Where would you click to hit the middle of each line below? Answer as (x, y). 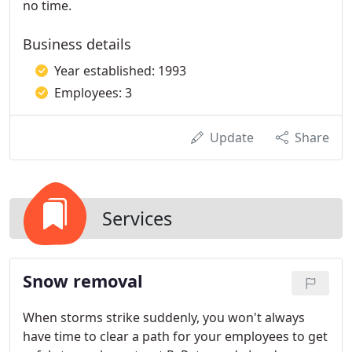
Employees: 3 (93, 93)
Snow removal (83, 281)
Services (137, 218)
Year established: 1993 (120, 71)
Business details (77, 44)
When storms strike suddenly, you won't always (164, 317)
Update (232, 137)
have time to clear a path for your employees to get (175, 336)
